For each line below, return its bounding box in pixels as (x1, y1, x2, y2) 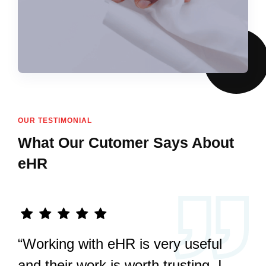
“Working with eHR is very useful (18, 235, 222, 252)
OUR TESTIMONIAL (18, 116, 92, 125)
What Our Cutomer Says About (18, 134, 234, 151)
